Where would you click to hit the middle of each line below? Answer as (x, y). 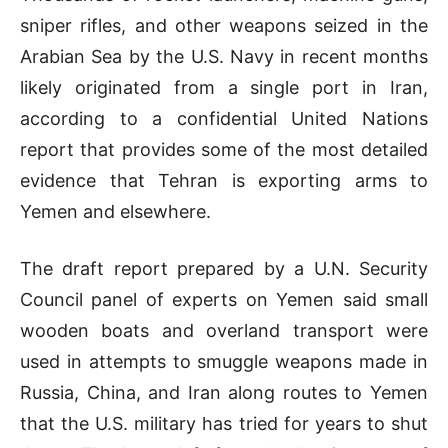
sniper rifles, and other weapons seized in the (224, 25)
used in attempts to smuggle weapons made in (224, 361)
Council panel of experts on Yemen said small (224, 299)
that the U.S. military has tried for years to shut (224, 423)
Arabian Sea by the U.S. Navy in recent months (224, 56)
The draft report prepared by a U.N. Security (224, 268)
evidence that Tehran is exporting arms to (224, 180)
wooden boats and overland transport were (224, 330)
